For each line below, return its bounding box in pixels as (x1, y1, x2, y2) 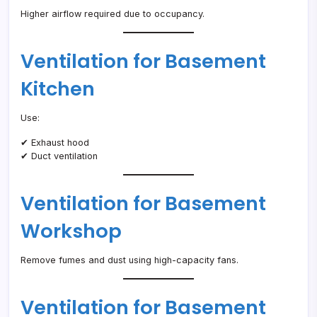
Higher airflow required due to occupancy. (21, 8, 204, 20)
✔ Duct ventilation (21, 151, 98, 162)
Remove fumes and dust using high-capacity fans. (21, 255, 238, 266)
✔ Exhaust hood (21, 137, 89, 149)
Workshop (21, 217, 122, 246)
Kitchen (21, 75, 95, 103)
